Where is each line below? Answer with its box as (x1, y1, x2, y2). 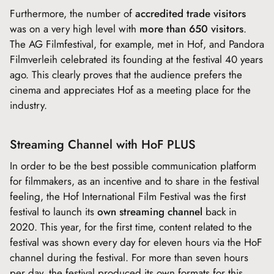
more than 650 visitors (139, 21, 243, 36)
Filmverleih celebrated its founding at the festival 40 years (10, 51, 263, 67)
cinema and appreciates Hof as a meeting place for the (10, 82, 251, 97)
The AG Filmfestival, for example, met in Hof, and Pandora (10, 36, 264, 51)
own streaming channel (97, 204, 202, 219)
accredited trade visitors (135, 6, 246, 21)
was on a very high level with (10, 21, 139, 36)
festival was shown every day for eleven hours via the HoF (10, 234, 262, 250)
